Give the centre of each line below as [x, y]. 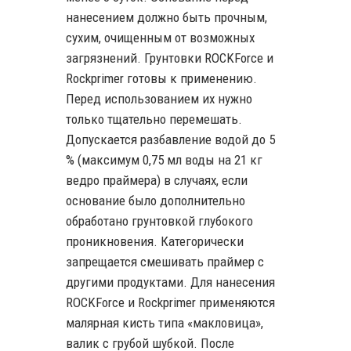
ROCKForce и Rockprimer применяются [170, 302]
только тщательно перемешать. [154, 119]
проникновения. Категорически [155, 241]
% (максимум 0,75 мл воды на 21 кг [164, 159]
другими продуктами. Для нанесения [170, 282]
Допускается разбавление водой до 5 [170, 139]
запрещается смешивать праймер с [165, 261]
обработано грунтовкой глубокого [159, 221]
